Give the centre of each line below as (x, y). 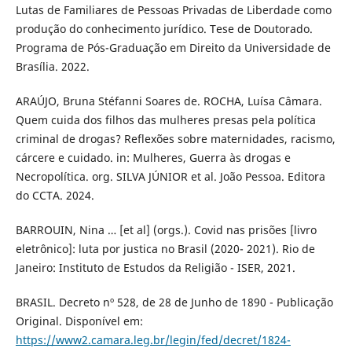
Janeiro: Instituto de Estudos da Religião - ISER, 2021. (155, 268)
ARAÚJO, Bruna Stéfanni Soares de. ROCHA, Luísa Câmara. (169, 101)
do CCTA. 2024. (55, 196)
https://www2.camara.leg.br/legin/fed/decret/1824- (153, 340)
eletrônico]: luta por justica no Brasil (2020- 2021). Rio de (165, 249)
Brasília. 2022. (52, 67)
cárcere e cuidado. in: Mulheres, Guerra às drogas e (153, 158)
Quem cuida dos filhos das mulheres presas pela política (165, 120)
